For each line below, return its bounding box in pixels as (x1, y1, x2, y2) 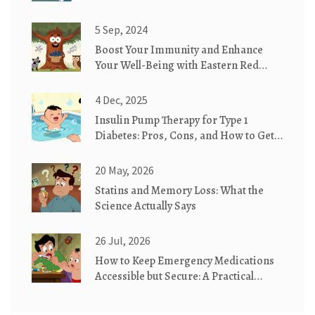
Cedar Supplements (95, 73, 189, 89)
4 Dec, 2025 (95, 93, 148, 108)
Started (95, 143, 131, 160)
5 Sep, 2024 (95, 22, 148, 37)
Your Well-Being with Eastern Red (95, 58, 259, 74)
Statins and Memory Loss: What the (95, 183, 264, 199)
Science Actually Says (95, 198, 196, 214)
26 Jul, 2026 (95, 233, 150, 248)
